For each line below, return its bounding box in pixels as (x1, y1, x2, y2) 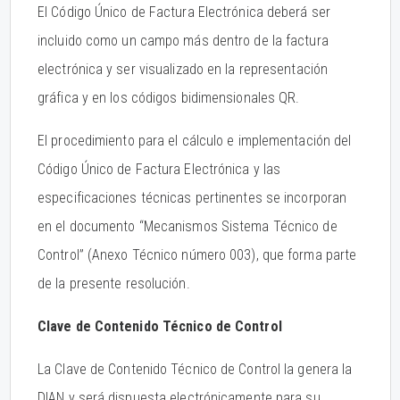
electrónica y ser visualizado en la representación (37, 61, 329, 78)
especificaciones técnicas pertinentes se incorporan (37, 189, 347, 206)
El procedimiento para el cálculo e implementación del (37, 132, 352, 149)
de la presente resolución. (37, 275, 190, 292)
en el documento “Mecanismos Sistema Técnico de (37, 218, 337, 235)
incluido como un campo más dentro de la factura (37, 32, 329, 49)
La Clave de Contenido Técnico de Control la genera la (37, 361, 353, 378)
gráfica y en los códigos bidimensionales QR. (37, 89, 300, 106)
